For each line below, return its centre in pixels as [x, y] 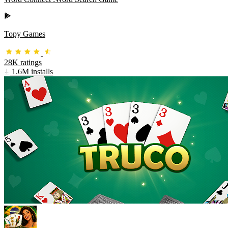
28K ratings [23, 63]
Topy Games [25, 34]
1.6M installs [32, 72]
